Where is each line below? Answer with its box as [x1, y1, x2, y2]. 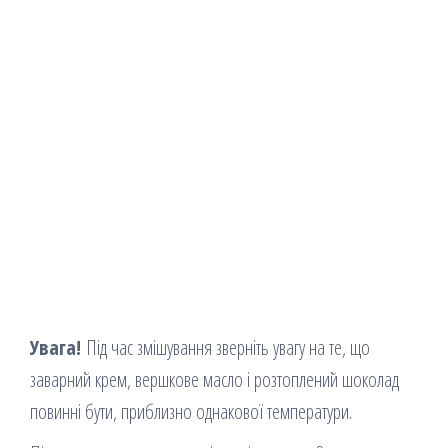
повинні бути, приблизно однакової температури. [30, 398, 352, 426]
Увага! [30, 334, 81, 362]
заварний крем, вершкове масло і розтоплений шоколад [30, 366, 399, 394]
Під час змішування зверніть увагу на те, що [81, 334, 370, 362]
